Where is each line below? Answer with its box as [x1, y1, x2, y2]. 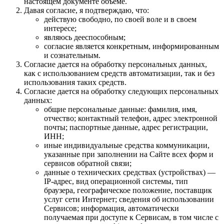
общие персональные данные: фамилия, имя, [44, 104, 197, 113]
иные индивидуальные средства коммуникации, [44, 140, 209, 149]
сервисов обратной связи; [44, 158, 131, 167]
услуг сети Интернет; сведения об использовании [44, 194, 214, 203]
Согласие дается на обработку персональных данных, [24, 59, 207, 68]
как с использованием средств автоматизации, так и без [24, 68, 214, 77]
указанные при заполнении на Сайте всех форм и [44, 149, 213, 158]
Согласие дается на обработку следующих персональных [24, 86, 218, 95]
